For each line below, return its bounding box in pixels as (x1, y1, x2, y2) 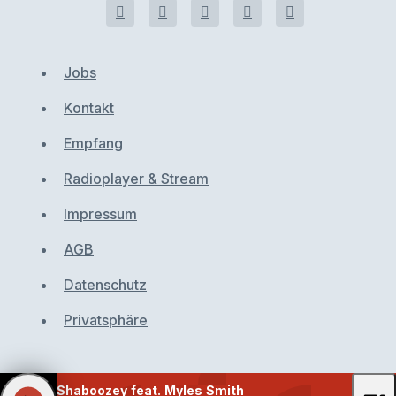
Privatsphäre (64, 311, 148, 329)
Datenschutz (64, 276, 147, 293)
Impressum (64, 205, 137, 223)
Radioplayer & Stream (64, 170, 209, 187)
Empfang (64, 134, 123, 152)
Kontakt (64, 99, 114, 117)
